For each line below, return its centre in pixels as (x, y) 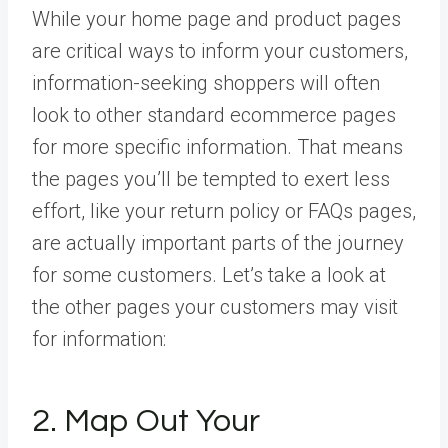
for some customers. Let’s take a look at (209, 274)
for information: (99, 338)
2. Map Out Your (146, 421)
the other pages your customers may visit (215, 306)
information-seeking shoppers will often (206, 82)
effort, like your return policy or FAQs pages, (224, 210)
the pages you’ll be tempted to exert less (211, 178)
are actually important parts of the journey (218, 242)
